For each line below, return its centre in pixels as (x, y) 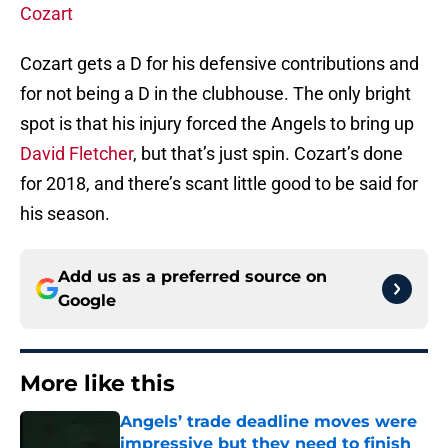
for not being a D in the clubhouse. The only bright (215, 94)
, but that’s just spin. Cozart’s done (268, 154)
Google (87, 301)
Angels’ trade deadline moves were (268, 422)
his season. (65, 214)
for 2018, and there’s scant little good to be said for (219, 184)
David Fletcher (76, 154)
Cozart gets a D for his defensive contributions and (219, 64)
